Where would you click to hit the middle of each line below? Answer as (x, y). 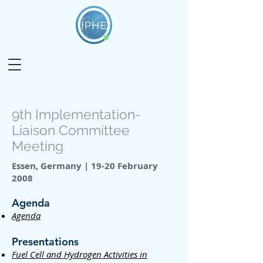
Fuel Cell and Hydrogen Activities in (80, 254)
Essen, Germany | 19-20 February (85, 166)
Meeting (38, 146)
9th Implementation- (76, 114)
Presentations (45, 242)
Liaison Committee (71, 130)
